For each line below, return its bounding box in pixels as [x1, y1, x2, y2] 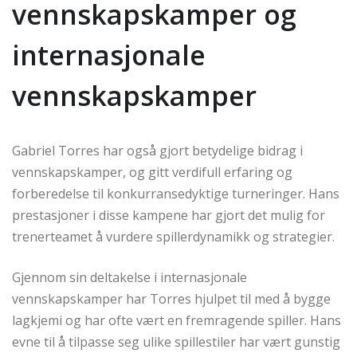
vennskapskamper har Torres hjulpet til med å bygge [12, 289, 331, 308]
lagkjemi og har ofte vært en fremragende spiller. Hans [12, 311, 341, 329]
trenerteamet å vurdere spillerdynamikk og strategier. [12, 227, 335, 245]
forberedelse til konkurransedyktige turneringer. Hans [12, 184, 339, 202]
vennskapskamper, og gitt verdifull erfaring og [12, 163, 292, 181]
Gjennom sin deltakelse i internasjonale [12, 268, 247, 286]
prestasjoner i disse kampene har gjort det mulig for [12, 206, 325, 224]
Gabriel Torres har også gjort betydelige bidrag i [12, 141, 303, 159]
